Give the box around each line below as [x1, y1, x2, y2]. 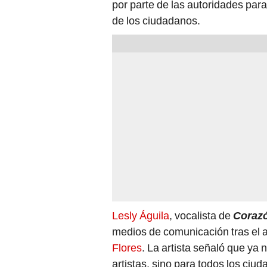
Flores [112, 241, 142, 254]
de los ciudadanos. [112, 14, 200, 27]
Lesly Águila [112, 209, 169, 222]
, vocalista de [169, 209, 233, 222]
